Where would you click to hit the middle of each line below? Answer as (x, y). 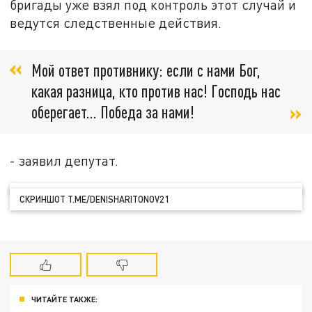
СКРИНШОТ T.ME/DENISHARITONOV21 (95, 200)
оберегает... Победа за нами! (113, 111)
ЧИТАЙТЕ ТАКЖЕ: (64, 299)
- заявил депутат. (64, 160)
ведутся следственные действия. (116, 23)
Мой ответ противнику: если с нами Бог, (146, 70)
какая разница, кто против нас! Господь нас (156, 91)
